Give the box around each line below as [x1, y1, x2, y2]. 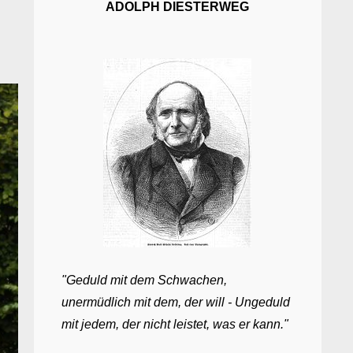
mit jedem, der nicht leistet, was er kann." [61, 318, 288, 331]
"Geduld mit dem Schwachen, [61, 273, 227, 287]
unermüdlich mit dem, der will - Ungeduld [61, 295, 290, 309]
